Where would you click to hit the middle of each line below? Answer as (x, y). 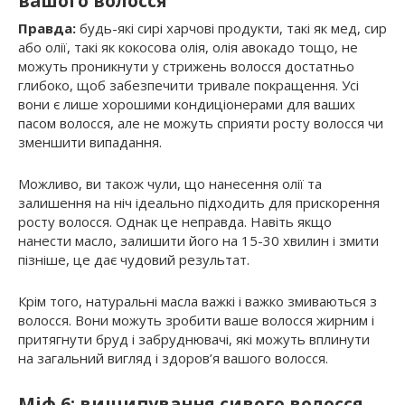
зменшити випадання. (90, 142)
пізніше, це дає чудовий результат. (134, 260)
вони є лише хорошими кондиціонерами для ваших (187, 104)
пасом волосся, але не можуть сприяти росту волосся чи (201, 123)
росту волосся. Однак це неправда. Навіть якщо (175, 222)
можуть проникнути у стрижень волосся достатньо (186, 66)
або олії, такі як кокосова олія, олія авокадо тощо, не (188, 47)
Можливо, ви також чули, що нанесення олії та (170, 184)
